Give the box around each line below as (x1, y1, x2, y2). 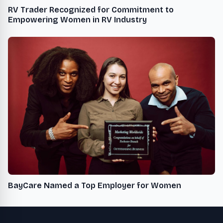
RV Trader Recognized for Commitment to (8, 4, 174, 14)
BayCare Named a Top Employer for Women (8, 181, 181, 191)
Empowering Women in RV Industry (8, 14, 147, 24)
